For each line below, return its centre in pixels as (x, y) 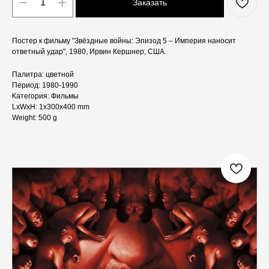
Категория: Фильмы (45, 96)
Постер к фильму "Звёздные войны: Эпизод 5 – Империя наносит (124, 41)
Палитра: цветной (43, 75)
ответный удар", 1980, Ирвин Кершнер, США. (89, 52)
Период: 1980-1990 (45, 86)
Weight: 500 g (35, 118)
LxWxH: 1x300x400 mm (51, 107)
